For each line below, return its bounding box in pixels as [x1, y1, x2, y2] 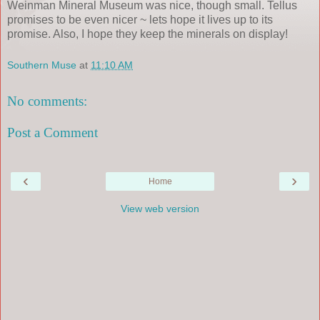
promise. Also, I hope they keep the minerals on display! [7, 27, 288, 40]
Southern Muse [7, 59, 76, 71]
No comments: [7, 94, 87, 109]
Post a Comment [7, 124, 98, 140]
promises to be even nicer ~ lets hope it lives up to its [7, 13, 273, 26]
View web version [121, 203, 199, 215]
